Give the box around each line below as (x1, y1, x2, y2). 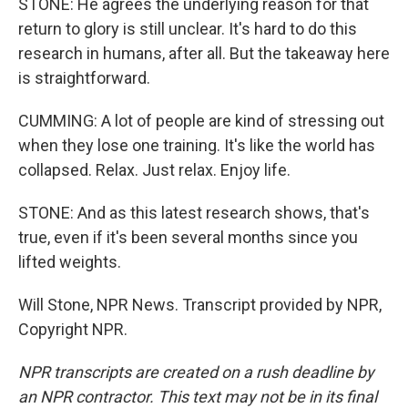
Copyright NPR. (18, 320, 127, 339)
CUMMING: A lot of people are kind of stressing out (18, 111, 384, 130)
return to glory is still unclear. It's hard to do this (18, 19, 357, 38)
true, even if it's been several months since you (18, 228, 358, 247)
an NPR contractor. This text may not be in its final (18, 387, 377, 406)
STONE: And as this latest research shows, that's (18, 203, 370, 222)
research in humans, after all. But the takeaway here (18, 44, 390, 63)
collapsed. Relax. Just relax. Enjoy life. (18, 160, 291, 179)
